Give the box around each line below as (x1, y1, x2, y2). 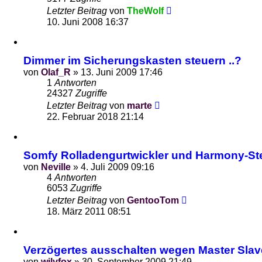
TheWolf (127, 6, 164, 16)
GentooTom (127, 195, 179, 205)
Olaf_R (41, 67, 71, 77)
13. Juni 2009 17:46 (81, 67, 163, 77)
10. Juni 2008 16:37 (47, 17, 129, 27)
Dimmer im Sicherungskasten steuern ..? (23, 54, 242, 67)
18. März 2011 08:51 (47, 206, 131, 216)
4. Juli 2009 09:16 (81, 162, 154, 172)
